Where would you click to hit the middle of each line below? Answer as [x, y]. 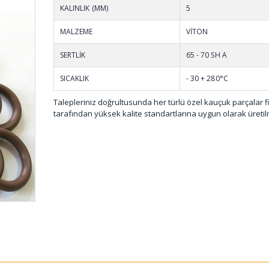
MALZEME [77, 31]
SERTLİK [73, 55]
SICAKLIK [75, 78]
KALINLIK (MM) [84, 8]
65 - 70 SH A [207, 55]
